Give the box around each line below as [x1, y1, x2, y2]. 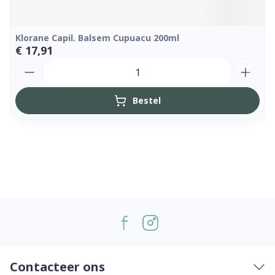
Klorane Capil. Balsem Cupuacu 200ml [15, 32, 179, 44]
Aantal [15, 56, 48, 70]
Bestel [133, 95, 161, 106]
